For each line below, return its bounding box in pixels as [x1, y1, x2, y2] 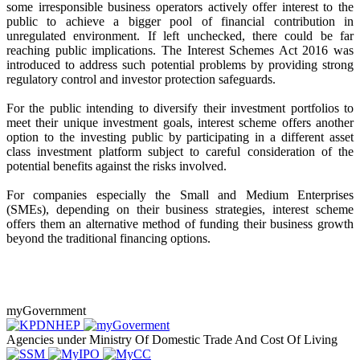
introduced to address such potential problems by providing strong [6, 57, 354, 72]
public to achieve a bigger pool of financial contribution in [6, 14, 354, 28]
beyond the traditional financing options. [6, 231, 211, 245]
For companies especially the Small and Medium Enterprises [6, 187, 354, 202]
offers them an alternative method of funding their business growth [6, 216, 354, 231]
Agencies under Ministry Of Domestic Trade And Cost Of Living [6, 332, 337, 346]
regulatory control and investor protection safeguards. [6, 72, 276, 86]
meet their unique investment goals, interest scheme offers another [6, 115, 354, 129]
